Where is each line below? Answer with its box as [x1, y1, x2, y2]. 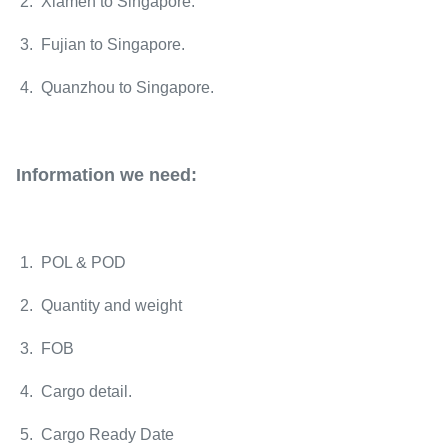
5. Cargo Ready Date [16, 426, 174, 443]
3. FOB [16, 340, 78, 357]
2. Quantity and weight [16, 297, 182, 314]
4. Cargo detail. [16, 383, 132, 400]
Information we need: [16, 165, 197, 185]
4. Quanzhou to [16, 79, 136, 96]
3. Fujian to [16, 36, 107, 53]
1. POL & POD [20, 254, 126, 271]
